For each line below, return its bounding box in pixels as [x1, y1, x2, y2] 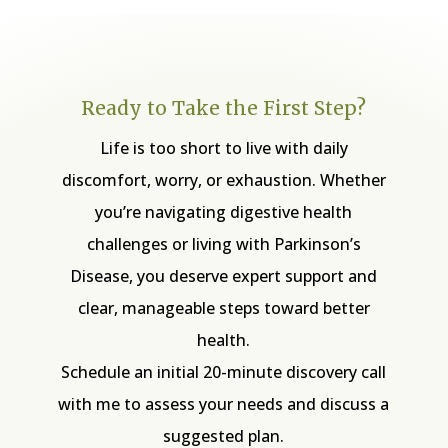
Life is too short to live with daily [99, 136, 348, 159]
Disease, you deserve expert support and [70, 264, 378, 287]
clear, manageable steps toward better [77, 296, 370, 319]
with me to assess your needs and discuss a [58, 392, 390, 415]
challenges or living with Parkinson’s [86, 232, 361, 255]
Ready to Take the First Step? [81, 95, 367, 120]
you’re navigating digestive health [95, 200, 353, 223]
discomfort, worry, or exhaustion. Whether [61, 168, 386, 191]
